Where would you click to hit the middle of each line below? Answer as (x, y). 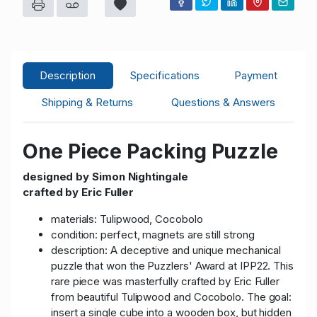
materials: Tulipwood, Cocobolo (127, 219)
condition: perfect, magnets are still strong (153, 234)
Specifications (165, 75)
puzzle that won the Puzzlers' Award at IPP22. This (173, 265)
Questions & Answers (223, 102)
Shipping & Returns (87, 102)
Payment (255, 75)
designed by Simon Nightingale (105, 176)
